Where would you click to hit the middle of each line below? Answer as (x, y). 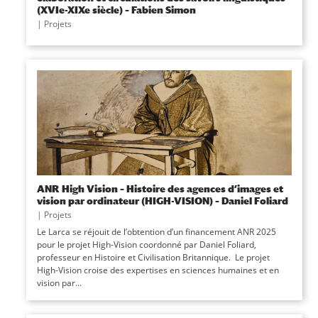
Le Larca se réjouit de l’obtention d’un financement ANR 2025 (156, 232)
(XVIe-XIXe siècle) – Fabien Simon (116, 10)
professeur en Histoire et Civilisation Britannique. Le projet (153, 257)
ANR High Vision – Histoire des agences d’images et (160, 188)
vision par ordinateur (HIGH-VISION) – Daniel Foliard (162, 201)
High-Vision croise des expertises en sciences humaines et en (158, 270)
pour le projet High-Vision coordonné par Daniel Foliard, (146, 245)
